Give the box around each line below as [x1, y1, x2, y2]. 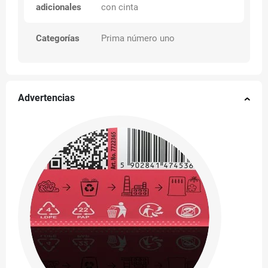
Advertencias [18, 93, 75, 104]
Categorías [36, 33, 80, 44]
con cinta [101, 2, 139, 13]
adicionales [36, 2, 81, 13]
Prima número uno [101, 33, 175, 44]
